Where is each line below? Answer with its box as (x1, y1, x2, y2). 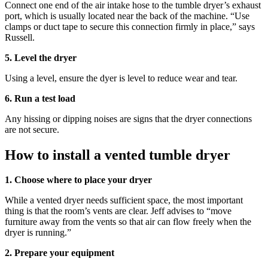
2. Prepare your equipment (5, 248, 114, 258)
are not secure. (5, 124, 59, 135)
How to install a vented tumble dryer (5, 147, 234, 163)
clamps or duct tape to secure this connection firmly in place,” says (5, 21, 255, 32)
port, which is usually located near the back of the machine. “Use (5, 10, 249, 21)
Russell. (5, 32, 35, 42)
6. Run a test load (5, 93, 75, 103)
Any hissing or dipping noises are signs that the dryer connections (5, 113, 252, 124)
